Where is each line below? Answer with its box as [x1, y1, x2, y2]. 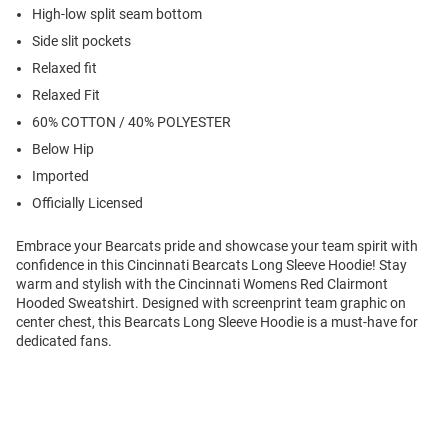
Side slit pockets [32, 33, 131, 50]
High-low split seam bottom [32, 6, 202, 23]
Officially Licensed [32, 195, 143, 212]
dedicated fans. [16, 333, 112, 350]
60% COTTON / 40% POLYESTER [32, 114, 231, 131]
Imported [32, 168, 89, 185]
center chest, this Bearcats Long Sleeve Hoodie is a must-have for [16, 314, 418, 331]
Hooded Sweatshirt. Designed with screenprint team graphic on [16, 295, 406, 312]
